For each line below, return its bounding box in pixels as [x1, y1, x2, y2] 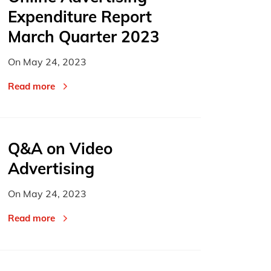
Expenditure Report [8, 7, 152, 27]
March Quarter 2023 [8, 27, 160, 47]
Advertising [8, 158, 95, 178]
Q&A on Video [8, 138, 113, 158]
